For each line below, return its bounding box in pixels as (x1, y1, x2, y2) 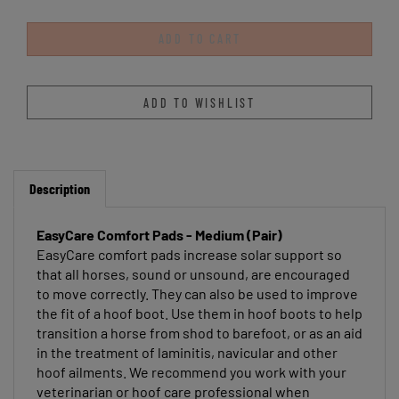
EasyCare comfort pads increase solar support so (37, 232, 342, 249)
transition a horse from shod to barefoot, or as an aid (37, 310, 362, 328)
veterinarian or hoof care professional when (37, 369, 310, 387)
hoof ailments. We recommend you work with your (37, 349, 346, 367)
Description (29, 166, 90, 183)
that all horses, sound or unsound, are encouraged (37, 251, 350, 269)
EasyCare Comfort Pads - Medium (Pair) (37, 212, 282, 230)
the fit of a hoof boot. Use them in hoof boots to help (37, 290, 362, 308)
